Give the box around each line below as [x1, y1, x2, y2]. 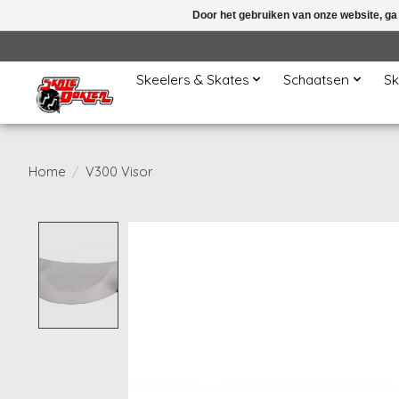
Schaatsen [283, 70, 350, 88]
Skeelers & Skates [135, 70, 249, 88]
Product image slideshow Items [128, 221, 353, 241]
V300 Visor [85, 162, 153, 180]
